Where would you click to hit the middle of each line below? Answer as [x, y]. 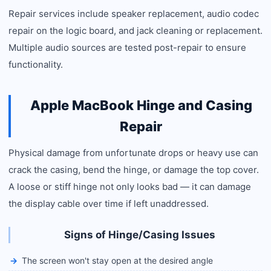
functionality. [36, 64]
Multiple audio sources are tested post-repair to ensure [127, 47]
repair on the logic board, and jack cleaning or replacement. [135, 31]
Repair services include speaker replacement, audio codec [134, 14]
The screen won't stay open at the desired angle [117, 260]
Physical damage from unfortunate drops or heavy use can [133, 153]
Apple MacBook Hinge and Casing [141, 105]
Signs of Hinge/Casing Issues [140, 235]
